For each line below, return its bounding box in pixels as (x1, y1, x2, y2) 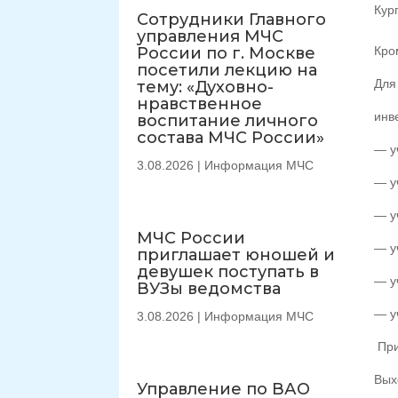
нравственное (137, 93, 263, 114)
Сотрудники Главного (137, 9, 327, 29)
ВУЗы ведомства (137, 278, 282, 298)
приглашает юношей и (137, 244, 336, 265)
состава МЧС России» (137, 127, 325, 147)
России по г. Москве (137, 43, 316, 63)
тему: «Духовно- (137, 76, 275, 97)
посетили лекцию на (137, 60, 318, 80)
